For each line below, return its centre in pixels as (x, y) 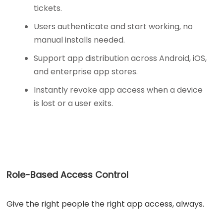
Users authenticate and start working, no (113, 26)
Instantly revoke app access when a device (118, 90)
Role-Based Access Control (68, 174)
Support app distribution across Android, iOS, (120, 58)
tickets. (48, 8)
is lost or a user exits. (74, 103)
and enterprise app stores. (86, 71)
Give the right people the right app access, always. (106, 204)
